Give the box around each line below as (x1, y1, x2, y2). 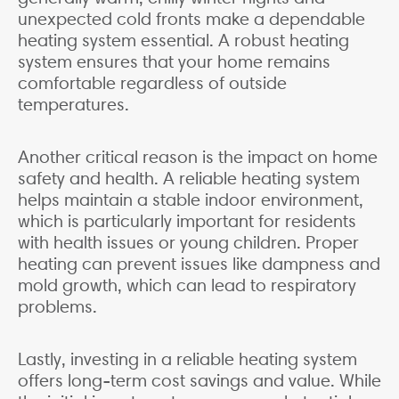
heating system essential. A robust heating (18, 29, 349, 52)
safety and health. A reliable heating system (18, 167, 360, 190)
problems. (18, 296, 97, 318)
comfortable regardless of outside (18, 72, 287, 94)
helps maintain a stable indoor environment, (18, 189, 363, 211)
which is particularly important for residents (18, 210, 356, 232)
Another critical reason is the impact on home (18, 146, 378, 168)
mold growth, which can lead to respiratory (18, 274, 356, 297)
